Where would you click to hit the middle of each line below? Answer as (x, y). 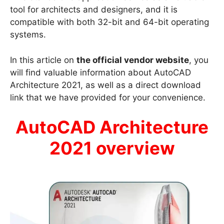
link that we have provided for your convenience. (108, 97)
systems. (28, 35)
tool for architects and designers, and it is (94, 10)
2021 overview (112, 148)
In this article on (43, 60)
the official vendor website (133, 60)
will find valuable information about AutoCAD (100, 72)
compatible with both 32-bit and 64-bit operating (109, 22)
